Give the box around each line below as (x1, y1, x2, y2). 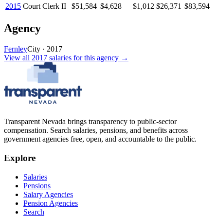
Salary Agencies (23, 190, 73, 199)
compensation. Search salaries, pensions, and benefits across (4, 126, 188, 135)
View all (4, 54, 32, 62)
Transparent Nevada (4, 117, 66, 126)
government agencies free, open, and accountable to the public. (4, 135, 197, 144)
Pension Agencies (23, 199, 78, 207)
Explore (4, 152, 36, 163)
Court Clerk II (23, 2, 66, 11)
